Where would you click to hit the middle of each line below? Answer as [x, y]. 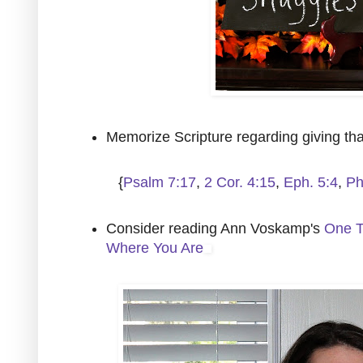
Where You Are [155, 248]
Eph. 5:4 [311, 183]
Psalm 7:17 [160, 183]
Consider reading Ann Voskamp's [215, 229]
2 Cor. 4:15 [240, 183]
